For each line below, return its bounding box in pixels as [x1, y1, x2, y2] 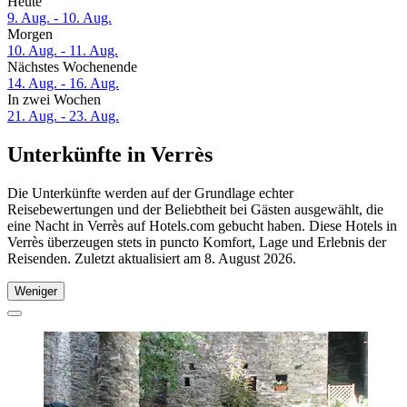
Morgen [7, 26, 53, 43]
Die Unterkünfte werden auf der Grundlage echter [7, 184, 293, 201]
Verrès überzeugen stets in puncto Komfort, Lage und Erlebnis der [7, 233, 386, 250]
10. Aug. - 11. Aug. [7, 43, 118, 59]
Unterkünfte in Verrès [7, 143, 213, 167]
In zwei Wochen [7, 92, 101, 108]
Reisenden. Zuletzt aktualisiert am [7, 250, 204, 266]
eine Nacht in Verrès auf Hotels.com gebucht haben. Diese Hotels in [7, 217, 397, 233]
